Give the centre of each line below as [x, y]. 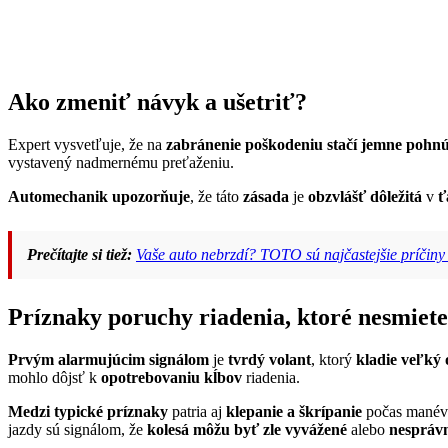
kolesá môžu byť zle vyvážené [247, 430]
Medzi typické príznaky [88, 412]
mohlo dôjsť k [54, 378]
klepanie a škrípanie [294, 412]
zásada [266, 197]
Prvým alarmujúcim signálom [108, 360]
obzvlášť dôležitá [365, 197]
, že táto [216, 197]
